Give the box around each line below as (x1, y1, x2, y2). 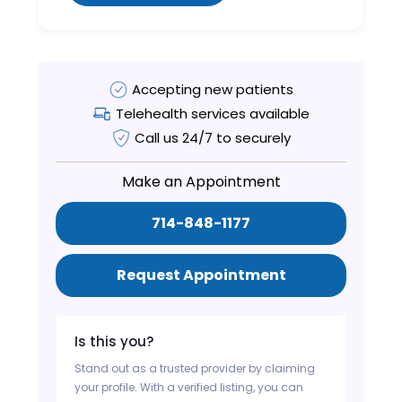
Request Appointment (116, 264, 286, 285)
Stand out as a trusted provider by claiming (74, 360, 316, 376)
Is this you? (74, 331, 154, 351)
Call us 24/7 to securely (134, 127, 291, 147)
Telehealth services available (115, 103, 310, 123)
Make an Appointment (121, 170, 281, 192)
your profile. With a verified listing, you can (74, 379, 304, 395)
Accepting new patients (131, 79, 293, 99)
